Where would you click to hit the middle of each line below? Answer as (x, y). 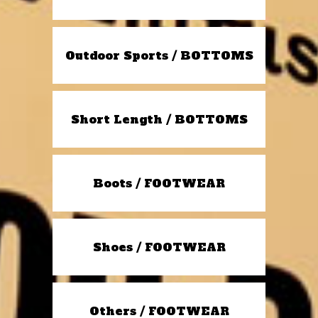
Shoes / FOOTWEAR (159, 247)
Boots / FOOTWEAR (159, 183)
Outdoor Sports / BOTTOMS (159, 55)
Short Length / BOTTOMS (159, 119)
